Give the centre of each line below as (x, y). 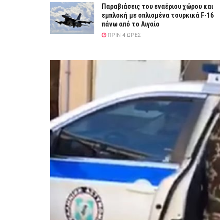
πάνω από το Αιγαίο (131, 24)
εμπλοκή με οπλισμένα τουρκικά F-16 (158, 15)
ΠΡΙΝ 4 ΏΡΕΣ (124, 35)
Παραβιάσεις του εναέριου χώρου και (157, 7)
